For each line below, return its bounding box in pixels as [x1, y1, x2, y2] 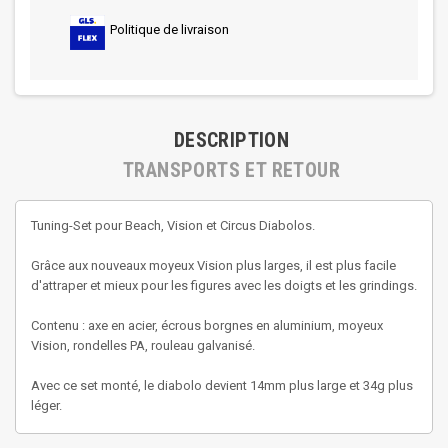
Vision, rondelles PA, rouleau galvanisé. [31, 338, 255, 353]
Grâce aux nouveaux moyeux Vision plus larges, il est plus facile [31, 258, 396, 273]
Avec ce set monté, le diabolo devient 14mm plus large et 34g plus [31, 378, 413, 393]
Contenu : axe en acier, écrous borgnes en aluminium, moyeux [31, 318, 383, 333]
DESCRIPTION [173, 128, 290, 152]
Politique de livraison [110, 22, 229, 37]
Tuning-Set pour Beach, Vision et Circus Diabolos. [31, 218, 315, 233]
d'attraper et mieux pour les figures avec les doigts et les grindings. [31, 278, 417, 293]
